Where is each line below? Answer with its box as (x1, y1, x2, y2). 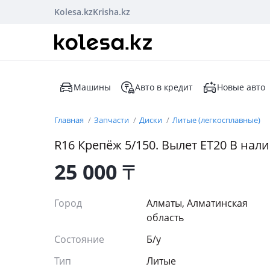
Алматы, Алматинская (146, 196, 248, 210)
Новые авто (217, 81, 265, 93)
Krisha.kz (93, 6, 130, 17)
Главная (54, 115, 86, 125)
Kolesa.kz (54, 6, 93, 17)
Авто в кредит (135, 81, 193, 93)
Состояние (54, 233, 107, 246)
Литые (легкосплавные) (172, 115, 260, 125)
